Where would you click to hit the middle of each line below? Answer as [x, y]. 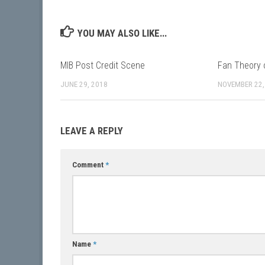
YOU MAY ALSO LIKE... [122, 33]
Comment [89, 165]
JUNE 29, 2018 [84, 85]
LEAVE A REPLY [92, 131]
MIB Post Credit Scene [103, 66]
